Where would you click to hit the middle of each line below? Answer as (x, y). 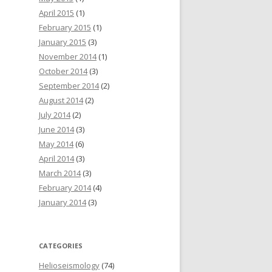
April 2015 (56, 13)
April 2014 (56, 159)
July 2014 (55, 115)
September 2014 (69, 86)
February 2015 (65, 28)
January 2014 (63, 202)
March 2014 (60, 173)
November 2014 (68, 57)
